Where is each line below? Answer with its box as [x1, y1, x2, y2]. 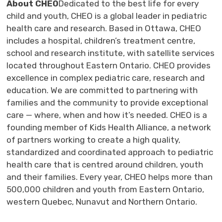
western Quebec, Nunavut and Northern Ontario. [6, 196, 202, 207]
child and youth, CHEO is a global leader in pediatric [6, 10, 207, 21]
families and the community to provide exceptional [6, 97, 209, 108]
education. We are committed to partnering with [6, 85, 198, 95]
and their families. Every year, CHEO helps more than [6, 171, 213, 182]
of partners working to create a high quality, [6, 134, 181, 145]
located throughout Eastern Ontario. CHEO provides [6, 60, 211, 70]
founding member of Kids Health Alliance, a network [6, 122, 212, 132]
